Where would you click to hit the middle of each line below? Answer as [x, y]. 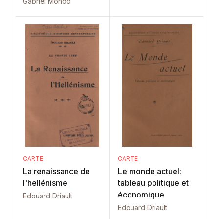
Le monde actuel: [149, 171]
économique [141, 195]
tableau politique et [153, 183]
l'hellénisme [45, 183]
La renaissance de [56, 171]
